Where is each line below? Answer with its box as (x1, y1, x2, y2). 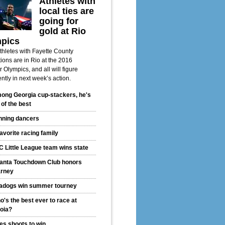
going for (39, 16, 78, 27)
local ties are (39, 6, 94, 17)
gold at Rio (39, 26, 86, 37)
